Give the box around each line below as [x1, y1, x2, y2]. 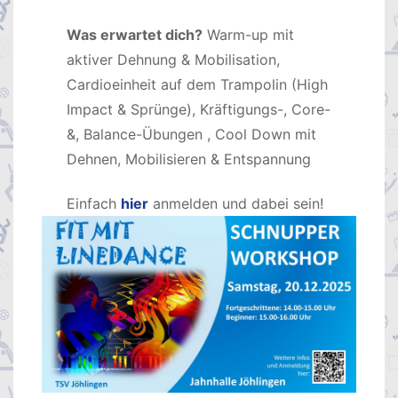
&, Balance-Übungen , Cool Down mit [67, 124, 317, 143]
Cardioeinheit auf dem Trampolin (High [67, 75, 329, 93]
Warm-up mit [203, 25, 295, 44]
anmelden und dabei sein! [153, 194, 324, 212]
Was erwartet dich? [67, 25, 203, 44]
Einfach [67, 194, 122, 212]
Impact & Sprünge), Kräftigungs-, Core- [67, 99, 331, 118]
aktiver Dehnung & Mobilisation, [67, 50, 281, 68]
